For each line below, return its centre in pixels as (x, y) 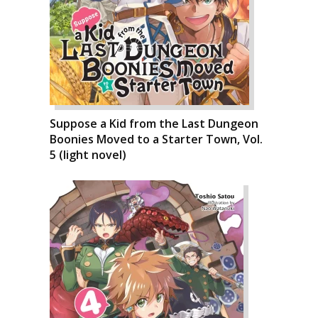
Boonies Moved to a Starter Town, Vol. (156, 139)
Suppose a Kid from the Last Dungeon (154, 123)
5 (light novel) (88, 154)
